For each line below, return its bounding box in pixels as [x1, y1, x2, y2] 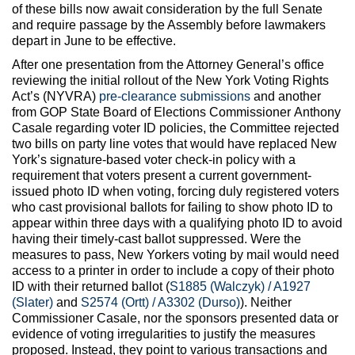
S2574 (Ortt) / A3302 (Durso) [81, 295, 240, 309]
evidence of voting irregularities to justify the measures [12, 326, 315, 341]
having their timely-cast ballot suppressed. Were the [12, 231, 301, 246]
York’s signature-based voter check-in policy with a [12, 152, 296, 166]
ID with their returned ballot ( [12, 279, 170, 293]
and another [250, 89, 321, 103]
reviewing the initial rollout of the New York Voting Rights [12, 73, 329, 87]
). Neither [240, 295, 292, 309]
